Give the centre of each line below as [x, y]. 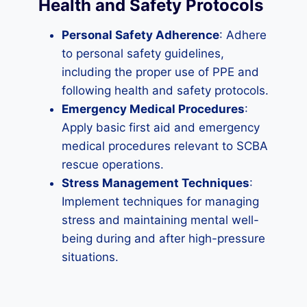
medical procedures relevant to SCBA [165, 146]
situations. [90, 257]
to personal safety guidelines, [143, 53]
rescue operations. [113, 164]
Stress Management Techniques [156, 183]
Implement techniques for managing [160, 201]
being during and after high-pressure [163, 238]
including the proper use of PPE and [160, 72]
